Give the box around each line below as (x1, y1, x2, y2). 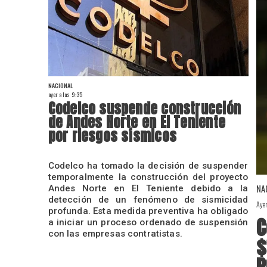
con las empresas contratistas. (48, 228, 182, 239)
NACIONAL (48, 81, 73, 91)
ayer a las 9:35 (48, 90, 83, 100)
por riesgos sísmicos (48, 125, 177, 147)
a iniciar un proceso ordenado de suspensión (48, 216, 249, 228)
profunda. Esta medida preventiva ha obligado (48, 205, 249, 216)
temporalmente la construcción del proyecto (48, 171, 249, 182)
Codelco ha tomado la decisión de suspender (48, 160, 249, 171)
